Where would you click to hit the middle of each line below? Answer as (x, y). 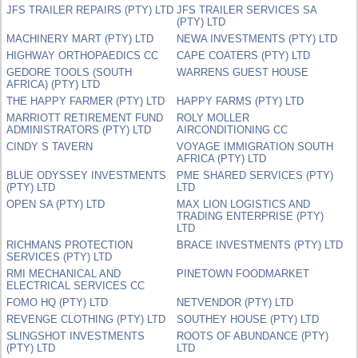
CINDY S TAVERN (50, 146)
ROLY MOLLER (213, 117)
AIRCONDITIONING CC (233, 129)
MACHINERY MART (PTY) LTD (80, 38)
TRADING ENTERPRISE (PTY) (251, 216)
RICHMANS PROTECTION (70, 245)
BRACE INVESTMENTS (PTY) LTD (260, 245)
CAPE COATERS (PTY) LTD (244, 55)
